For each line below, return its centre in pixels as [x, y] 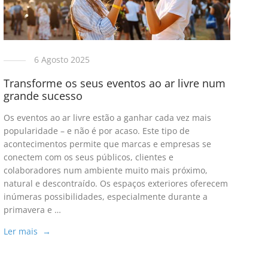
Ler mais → [27, 232]
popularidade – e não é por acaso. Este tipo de [96, 131]
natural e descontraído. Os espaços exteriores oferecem [115, 184]
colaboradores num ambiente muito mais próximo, [105, 170]
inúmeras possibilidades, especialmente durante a [105, 197]
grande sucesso [43, 96]
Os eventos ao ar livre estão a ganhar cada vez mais [107, 118]
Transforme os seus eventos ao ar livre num [114, 83]
